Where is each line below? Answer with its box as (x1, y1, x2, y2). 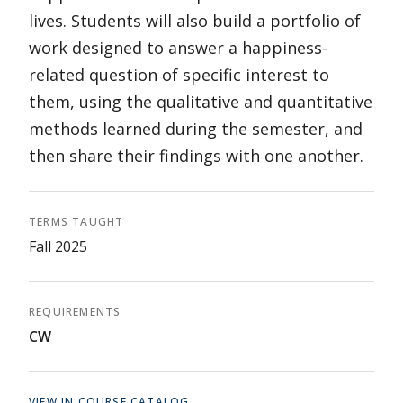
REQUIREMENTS (29, 304, 121, 319)
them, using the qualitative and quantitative (29, 91, 372, 112)
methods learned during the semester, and (29, 118, 363, 139)
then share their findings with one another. (29, 145, 363, 166)
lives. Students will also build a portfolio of (29, 10, 361, 31)
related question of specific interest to (29, 64, 329, 85)
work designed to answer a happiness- (29, 37, 327, 58)
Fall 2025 (29, 237, 87, 256)
